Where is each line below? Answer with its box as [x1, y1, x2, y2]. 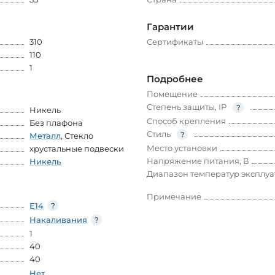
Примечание [147, 192, 201, 202]
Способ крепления [147, 116, 226, 126]
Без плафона [29, 118, 83, 128]
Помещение [147, 89, 198, 99]
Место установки [147, 143, 217, 153]
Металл [29, 131, 61, 141]
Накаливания [29, 215, 87, 225]
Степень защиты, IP [147, 102, 227, 112]
